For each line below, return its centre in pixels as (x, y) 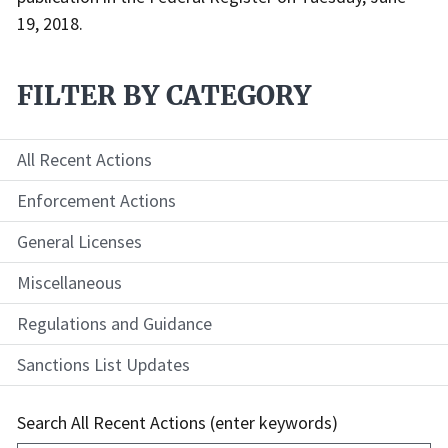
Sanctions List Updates (103, 365)
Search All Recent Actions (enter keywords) (177, 423)
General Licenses (79, 242)
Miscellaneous (69, 283)
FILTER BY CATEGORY (164, 96)
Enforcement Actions (96, 201)
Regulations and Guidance (114, 324)
